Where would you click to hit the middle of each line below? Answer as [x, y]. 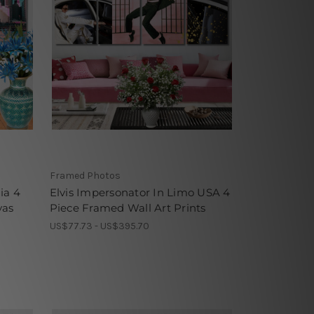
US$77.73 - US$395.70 [99, 226]
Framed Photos [85, 175]
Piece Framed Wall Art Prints [128, 207]
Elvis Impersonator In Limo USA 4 [140, 192]
